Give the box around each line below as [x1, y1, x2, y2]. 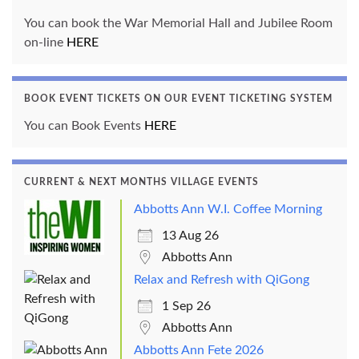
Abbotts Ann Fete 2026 [134, 343, 264, 357]
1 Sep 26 [162, 299, 211, 313]
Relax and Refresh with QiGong [134, 272, 309, 286]
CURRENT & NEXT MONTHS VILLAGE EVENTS [24, 176, 259, 187]
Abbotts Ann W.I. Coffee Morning [134, 202, 322, 216]
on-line [24, 35, 67, 49]
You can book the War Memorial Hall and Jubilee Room [24, 16, 333, 30]
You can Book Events [24, 119, 144, 132]
